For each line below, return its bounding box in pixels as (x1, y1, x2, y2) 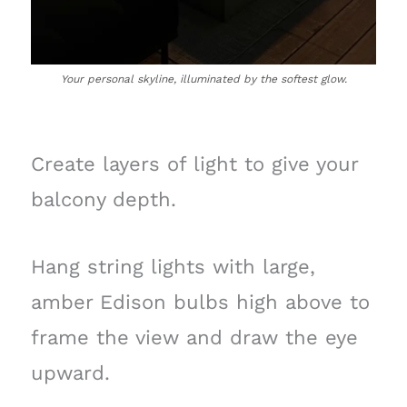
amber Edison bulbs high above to (30, 291, 370, 314)
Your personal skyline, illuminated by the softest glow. (60, 72, 347, 85)
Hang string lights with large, (30, 255, 315, 279)
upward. (30, 362, 110, 385)
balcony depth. (30, 187, 176, 211)
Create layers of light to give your (30, 152, 358, 175)
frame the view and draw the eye (30, 326, 358, 350)
